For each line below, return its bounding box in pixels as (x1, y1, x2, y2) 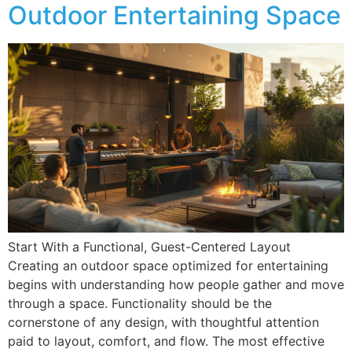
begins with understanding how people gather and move (8, 277, 344, 293)
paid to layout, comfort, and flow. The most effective (8, 333, 324, 350)
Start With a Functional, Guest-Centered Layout (8, 239, 291, 255)
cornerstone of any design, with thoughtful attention (8, 314, 319, 331)
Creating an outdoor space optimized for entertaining (8, 258, 328, 274)
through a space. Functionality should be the (8, 295, 272, 312)
